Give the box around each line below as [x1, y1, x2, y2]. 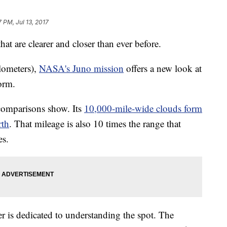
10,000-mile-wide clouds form [84, 101, 202, 115]
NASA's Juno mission [39, 61, 124, 74]
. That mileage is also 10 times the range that [9, 117, 181, 130]
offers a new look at [124, 61, 202, 74]
